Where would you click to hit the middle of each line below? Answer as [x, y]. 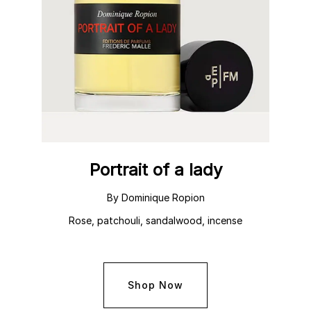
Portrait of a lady [155, 169]
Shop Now [155, 285]
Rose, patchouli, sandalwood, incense [155, 220]
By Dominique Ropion [155, 197]
